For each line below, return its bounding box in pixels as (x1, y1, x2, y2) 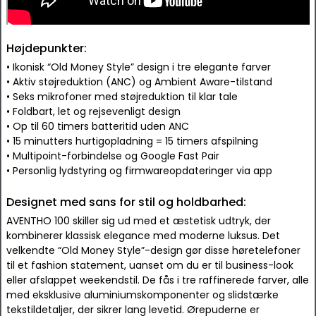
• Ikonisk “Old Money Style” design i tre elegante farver (6, 60, 271, 74)
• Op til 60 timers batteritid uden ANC (6, 119, 189, 133)
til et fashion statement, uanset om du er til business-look (6, 258, 293, 272)
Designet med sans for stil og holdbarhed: (6, 194, 246, 210)
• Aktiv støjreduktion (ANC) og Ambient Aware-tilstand (6, 75, 272, 89)
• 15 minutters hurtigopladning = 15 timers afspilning (6, 134, 258, 148)
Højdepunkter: (6, 40, 87, 56)
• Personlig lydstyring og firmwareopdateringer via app (6, 164, 272, 178)
